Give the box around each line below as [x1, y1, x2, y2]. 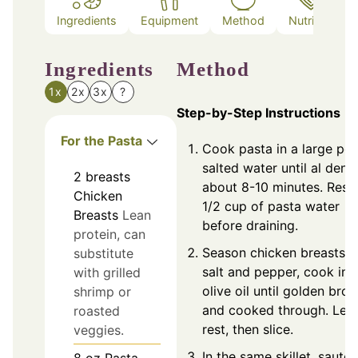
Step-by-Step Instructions [177, 105, 340, 121]
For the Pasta [61, 133, 142, 149]
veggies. [74, 322, 124, 339]
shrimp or [74, 284, 131, 300]
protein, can [74, 226, 145, 243]
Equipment [141, 13, 198, 27]
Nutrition [288, 13, 334, 27]
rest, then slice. [202, 321, 293, 338]
